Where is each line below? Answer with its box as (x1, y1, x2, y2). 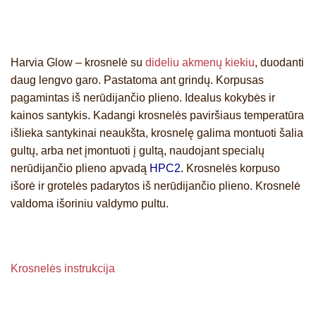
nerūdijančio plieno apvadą (11, 162, 150, 175)
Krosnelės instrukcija (11, 262, 115, 274)
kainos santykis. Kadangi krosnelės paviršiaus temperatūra (11, 109, 304, 122)
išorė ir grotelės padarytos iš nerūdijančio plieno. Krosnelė (11, 180, 300, 193)
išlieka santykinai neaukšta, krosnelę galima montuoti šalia (11, 127, 303, 140)
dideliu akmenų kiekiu (142, 56, 255, 69)
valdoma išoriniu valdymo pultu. (11, 197, 169, 210)
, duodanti (255, 56, 304, 69)
